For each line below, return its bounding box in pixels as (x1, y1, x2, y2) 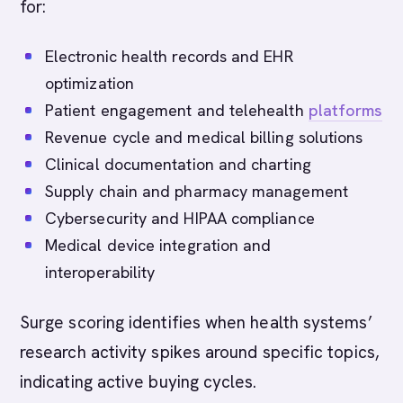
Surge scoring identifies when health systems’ (20, 311, 372, 334)
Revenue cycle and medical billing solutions (45, 127, 363, 148)
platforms (308, 100, 383, 121)
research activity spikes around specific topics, (20, 341, 380, 363)
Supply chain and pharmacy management (45, 181, 348, 201)
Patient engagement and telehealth (45, 100, 309, 121)
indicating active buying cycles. (20, 371, 257, 393)
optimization (45, 73, 134, 94)
